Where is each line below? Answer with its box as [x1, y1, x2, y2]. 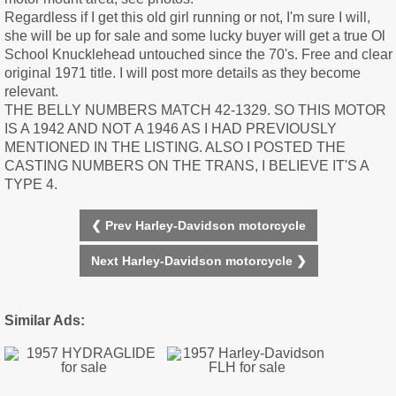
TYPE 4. [4, 177, 57, 193]
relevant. [4, 84, 58, 100]
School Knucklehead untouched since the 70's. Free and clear [4, 47, 392, 63]
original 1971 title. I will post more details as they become [4, 65, 361, 81]
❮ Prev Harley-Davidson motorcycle [91, 218, 306, 233]
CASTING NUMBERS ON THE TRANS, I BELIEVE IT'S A [4, 158, 369, 174]
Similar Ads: [4, 313, 85, 329]
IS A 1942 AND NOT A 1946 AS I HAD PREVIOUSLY [4, 121, 337, 137]
